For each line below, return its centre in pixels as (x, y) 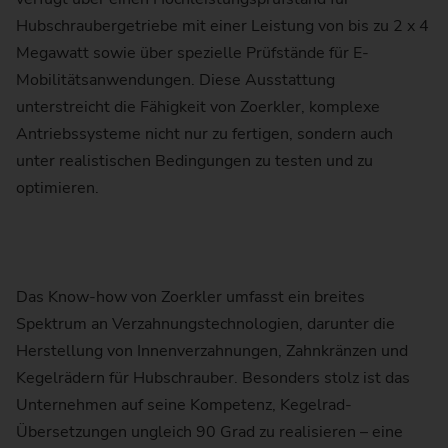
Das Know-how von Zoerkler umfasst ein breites (190, 296)
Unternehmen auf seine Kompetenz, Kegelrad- (184, 404)
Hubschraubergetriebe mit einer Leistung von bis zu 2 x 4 (222, 26)
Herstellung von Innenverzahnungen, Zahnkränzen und (212, 350)
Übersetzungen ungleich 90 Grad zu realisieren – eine (209, 431)
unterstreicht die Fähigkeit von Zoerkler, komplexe (198, 107)
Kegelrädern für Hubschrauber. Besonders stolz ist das (213, 377)
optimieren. (57, 188)
